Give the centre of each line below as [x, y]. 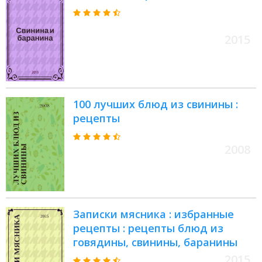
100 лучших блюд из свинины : [156, 104]
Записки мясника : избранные [154, 214]
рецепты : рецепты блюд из [148, 228]
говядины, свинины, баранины [155, 242]
